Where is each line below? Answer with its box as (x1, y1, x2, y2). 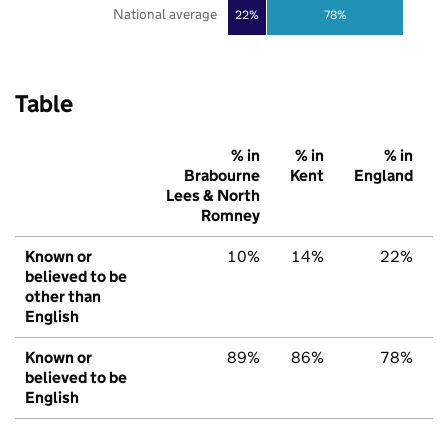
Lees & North (166, 186, 260, 206)
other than (25, 287, 101, 307)
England (354, 166, 413, 186)
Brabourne (184, 166, 260, 186)
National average (112, 5, 217, 24)
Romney (201, 206, 260, 226)
